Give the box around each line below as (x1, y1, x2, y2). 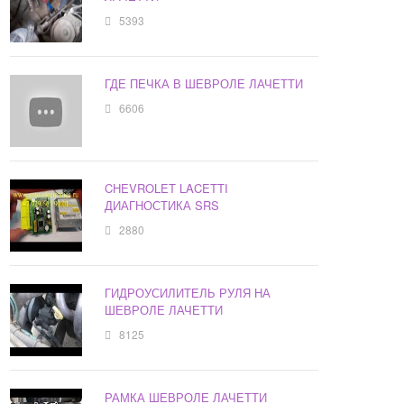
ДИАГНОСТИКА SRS (105, 197, 220, 215)
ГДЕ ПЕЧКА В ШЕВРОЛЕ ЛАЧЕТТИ (105, 75, 304, 93)
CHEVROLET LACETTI (105, 179, 229, 197)
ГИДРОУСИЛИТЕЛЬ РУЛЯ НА (105, 284, 271, 302)
